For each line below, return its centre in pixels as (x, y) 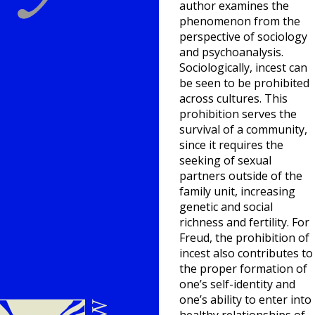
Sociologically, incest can (243, 67)
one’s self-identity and (237, 284)
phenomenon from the (240, 21)
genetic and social (226, 207)
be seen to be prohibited (244, 83)
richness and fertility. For (244, 222)
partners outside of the (241, 176)
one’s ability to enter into (245, 300)
